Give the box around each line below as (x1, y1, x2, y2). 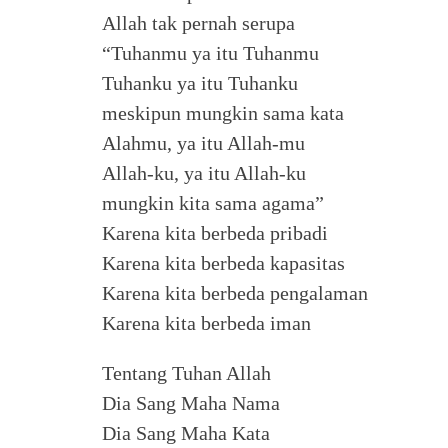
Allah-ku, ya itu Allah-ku (102, 162, 306, 184)
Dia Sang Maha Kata (102, 422, 270, 444)
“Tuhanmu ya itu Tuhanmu (102, 42, 319, 64)
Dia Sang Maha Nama (102, 392, 280, 414)
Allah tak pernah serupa (102, 12, 295, 34)
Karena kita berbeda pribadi (102, 222, 328, 244)
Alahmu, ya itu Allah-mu (102, 132, 305, 154)
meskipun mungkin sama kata (102, 102, 344, 124)
